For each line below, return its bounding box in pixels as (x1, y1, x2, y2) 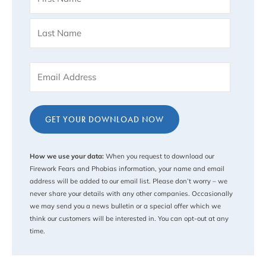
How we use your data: (30, 152, 104, 161)
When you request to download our (104, 152, 214, 161)
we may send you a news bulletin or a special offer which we (30, 202, 221, 211)
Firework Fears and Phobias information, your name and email (30, 164, 224, 173)
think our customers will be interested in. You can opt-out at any (30, 214, 229, 223)
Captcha (29, 101, 68, 113)
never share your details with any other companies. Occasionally (30, 189, 233, 198)
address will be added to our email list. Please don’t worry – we (30, 177, 227, 186)
